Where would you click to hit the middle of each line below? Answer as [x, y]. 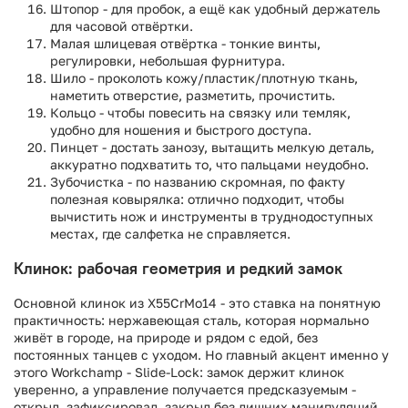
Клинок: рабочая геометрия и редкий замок [178, 268]
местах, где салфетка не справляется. [170, 233]
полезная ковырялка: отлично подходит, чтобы [197, 199]
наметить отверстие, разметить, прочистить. [193, 95]
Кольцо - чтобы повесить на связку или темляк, [200, 112]
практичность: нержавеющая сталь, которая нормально [191, 320]
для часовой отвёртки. [122, 25]
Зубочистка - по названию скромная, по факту [198, 181]
